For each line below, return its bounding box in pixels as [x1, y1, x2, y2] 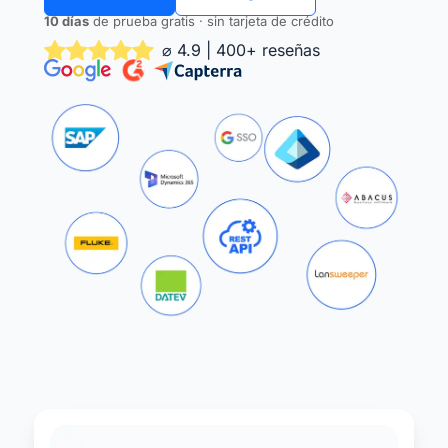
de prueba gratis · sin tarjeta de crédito [89, 13, 334, 29]
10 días [44, 13, 89, 29]
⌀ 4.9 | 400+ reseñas [162, 40, 320, 60]
